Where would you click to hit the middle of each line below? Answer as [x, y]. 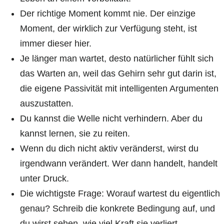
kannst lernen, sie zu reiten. [75, 134]
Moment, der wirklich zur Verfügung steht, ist [108, 29]
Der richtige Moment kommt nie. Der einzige [108, 14]
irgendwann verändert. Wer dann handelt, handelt [119, 164]
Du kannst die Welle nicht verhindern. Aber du [111, 119]
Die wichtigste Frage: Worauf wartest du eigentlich [120, 194]
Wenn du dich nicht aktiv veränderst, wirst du [109, 149]
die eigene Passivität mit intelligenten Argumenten [119, 89]
